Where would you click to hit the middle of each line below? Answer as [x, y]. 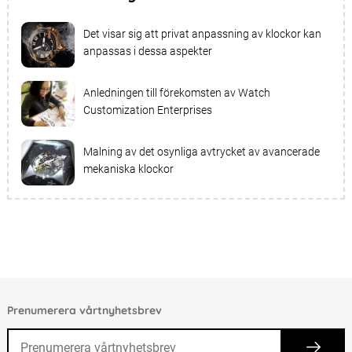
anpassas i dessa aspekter [147, 51]
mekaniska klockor [128, 169]
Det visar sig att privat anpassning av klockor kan [202, 34]
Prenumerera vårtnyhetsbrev [84, 310]
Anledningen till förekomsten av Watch [176, 93]
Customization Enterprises [147, 110]
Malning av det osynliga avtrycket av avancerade [201, 152]
